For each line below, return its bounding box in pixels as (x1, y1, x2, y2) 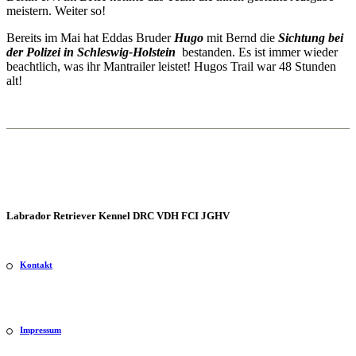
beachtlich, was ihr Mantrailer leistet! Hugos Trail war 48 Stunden (6, 59, 336, 73)
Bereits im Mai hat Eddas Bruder (6, 30, 174, 44)
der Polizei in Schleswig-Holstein (6, 44, 179, 59)
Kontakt (20, 260, 52, 270)
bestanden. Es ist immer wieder (179, 44, 338, 59)
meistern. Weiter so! (6, 3, 106, 17)
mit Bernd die (203, 30, 278, 44)
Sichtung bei (278, 30, 343, 44)
